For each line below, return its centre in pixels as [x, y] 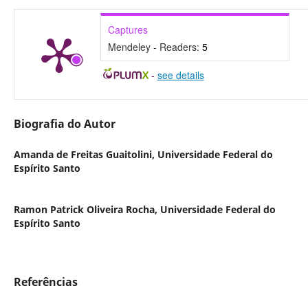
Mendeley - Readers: [155, 46]
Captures [128, 29]
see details [180, 75]
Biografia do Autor [64, 123]
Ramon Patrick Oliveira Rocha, [87, 209]
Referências [45, 282]
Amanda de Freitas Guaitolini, [85, 154]
